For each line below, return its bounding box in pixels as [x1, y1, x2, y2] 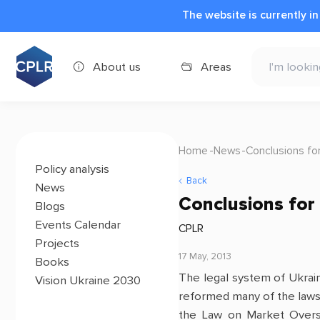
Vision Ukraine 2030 [35, 273, 141, 288]
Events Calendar [35, 217, 121, 232]
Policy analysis [35, 161, 110, 176]
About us [92, 59, 141, 74]
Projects [35, 236, 80, 251]
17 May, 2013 [178, 250, 231, 262]
